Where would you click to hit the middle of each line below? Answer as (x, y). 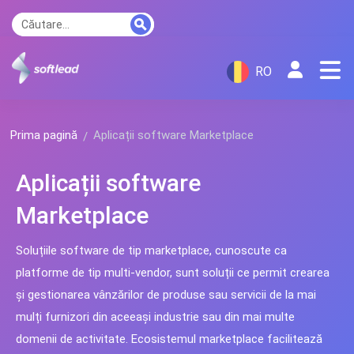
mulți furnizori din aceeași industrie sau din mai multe (155, 317)
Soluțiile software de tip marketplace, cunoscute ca (151, 250)
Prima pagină (44, 135)
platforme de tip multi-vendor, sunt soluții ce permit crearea (173, 273)
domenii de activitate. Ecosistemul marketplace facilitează (169, 339)
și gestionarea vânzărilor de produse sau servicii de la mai (166, 295)
